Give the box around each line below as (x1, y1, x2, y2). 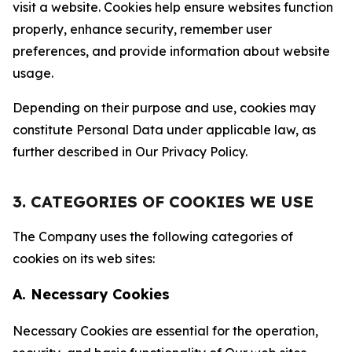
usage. (13, 65, 53, 81)
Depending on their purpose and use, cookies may (13, 100, 316, 115)
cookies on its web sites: (13, 251, 155, 266)
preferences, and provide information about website (13, 43, 330, 59)
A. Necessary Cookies (13, 285, 170, 303)
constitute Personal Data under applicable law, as (13, 122, 316, 137)
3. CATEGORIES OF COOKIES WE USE (13, 192, 313, 211)
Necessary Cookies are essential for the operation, (13, 323, 318, 339)
